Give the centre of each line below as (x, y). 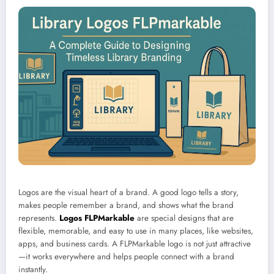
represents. (39, 218)
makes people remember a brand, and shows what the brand (126, 205)
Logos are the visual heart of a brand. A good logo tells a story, (128, 192)
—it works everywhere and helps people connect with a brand (126, 256)
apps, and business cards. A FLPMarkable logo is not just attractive (135, 243)
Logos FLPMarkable (97, 218)
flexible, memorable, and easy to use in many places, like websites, (136, 231)
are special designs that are (184, 218)
